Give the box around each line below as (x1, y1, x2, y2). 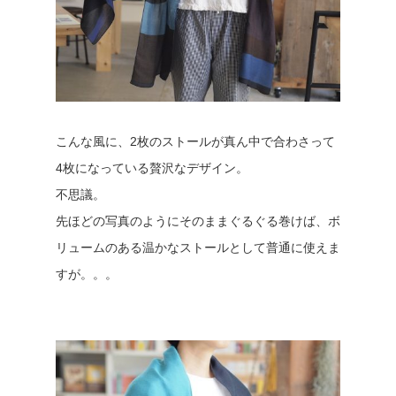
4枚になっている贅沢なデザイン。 (55, 160, 248, 175)
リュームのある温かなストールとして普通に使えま (55, 240, 340, 255)
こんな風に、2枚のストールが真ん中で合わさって (55, 133, 335, 148)
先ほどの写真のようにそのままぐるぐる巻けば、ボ (55, 213, 340, 228)
